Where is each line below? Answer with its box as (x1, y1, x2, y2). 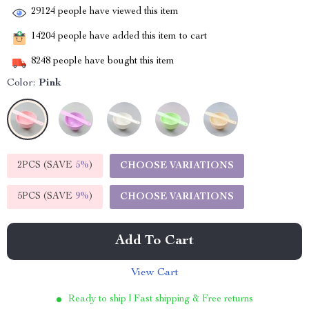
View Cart (130, 268, 179, 279)
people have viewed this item (55, 7, 179, 17)
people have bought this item (50, 57, 175, 67)
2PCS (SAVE (17, 161, 75, 170)
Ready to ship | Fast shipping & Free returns (68, 295, 253, 304)
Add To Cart (115, 235, 194, 248)
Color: (7, 78, 35, 89)
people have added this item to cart (55, 32, 207, 42)
